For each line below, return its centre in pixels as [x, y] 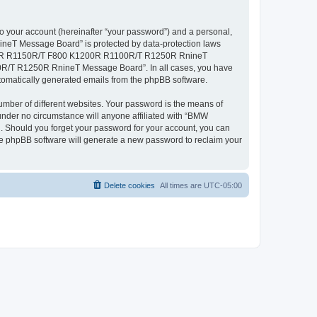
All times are [182, 185]
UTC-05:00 [223, 185]
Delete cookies [129, 185]
